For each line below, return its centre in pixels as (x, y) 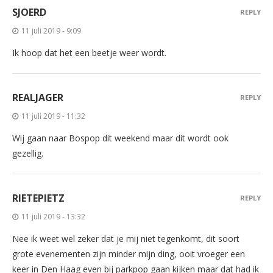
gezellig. (28, 153)
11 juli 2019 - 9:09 (51, 30)
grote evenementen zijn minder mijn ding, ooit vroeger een (129, 253)
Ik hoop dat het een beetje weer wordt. (89, 52)
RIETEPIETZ (38, 198)
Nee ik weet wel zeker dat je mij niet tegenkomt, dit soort (126, 238)
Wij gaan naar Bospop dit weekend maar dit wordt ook (120, 138)
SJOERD (29, 12)
